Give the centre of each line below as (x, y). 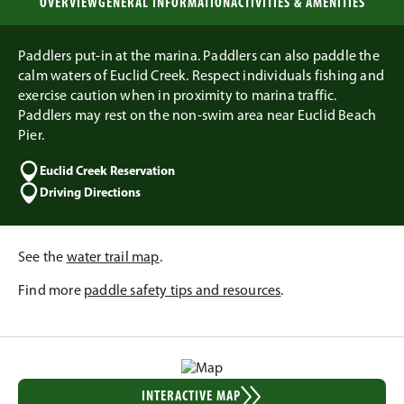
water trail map (113, 258)
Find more (51, 291)
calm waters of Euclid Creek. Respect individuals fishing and (202, 77)
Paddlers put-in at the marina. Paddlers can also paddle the (199, 57)
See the (42, 258)
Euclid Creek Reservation (107, 171)
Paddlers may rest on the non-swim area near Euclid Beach (197, 116)
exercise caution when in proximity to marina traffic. (178, 96)
